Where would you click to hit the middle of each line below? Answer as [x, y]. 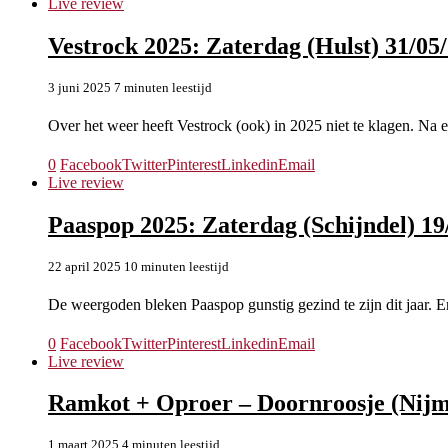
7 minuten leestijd [163, 87]
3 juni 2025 [79, 87]
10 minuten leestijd [176, 266]
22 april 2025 [84, 266]
